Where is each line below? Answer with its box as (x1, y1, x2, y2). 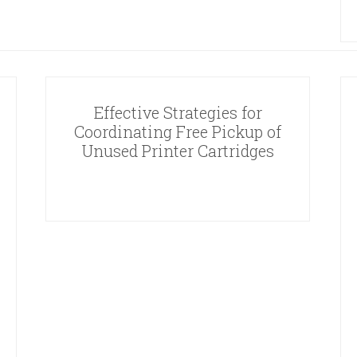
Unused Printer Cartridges (81, 139, 274, 161)
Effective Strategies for (93, 101, 262, 123)
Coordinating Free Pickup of (74, 120, 281, 142)
